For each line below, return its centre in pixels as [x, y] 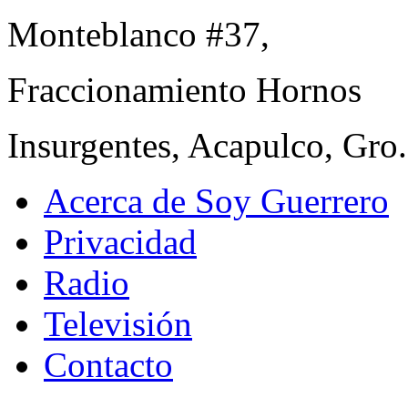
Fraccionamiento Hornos [184, 90]
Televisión [118, 324]
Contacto [108, 365]
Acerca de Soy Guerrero [216, 201]
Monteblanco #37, [138, 35]
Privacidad [120, 242]
